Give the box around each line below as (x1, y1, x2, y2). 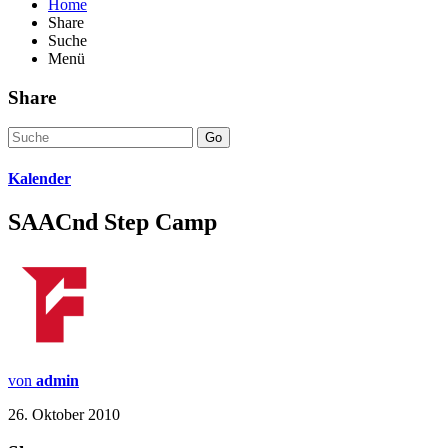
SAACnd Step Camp (8, 208, 217, 235)
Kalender (8, 169, 71, 187)
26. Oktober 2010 (8, 405, 120, 423)
